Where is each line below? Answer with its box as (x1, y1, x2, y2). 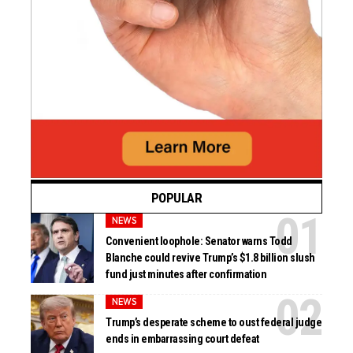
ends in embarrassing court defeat (106, 332, 259, 345)
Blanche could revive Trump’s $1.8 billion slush (106, 251, 315, 264)
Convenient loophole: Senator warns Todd (106, 234, 292, 247)
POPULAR (150, 190, 203, 206)
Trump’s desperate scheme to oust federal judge (106, 315, 322, 329)
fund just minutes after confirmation (106, 267, 267, 281)
